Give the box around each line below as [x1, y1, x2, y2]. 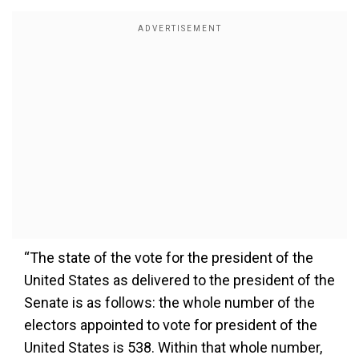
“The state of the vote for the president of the [24, 249, 313, 266]
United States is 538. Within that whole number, [24, 339, 322, 356]
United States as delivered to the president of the [24, 272, 335, 288]
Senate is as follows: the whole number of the [24, 294, 315, 311]
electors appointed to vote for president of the [24, 317, 317, 333]
